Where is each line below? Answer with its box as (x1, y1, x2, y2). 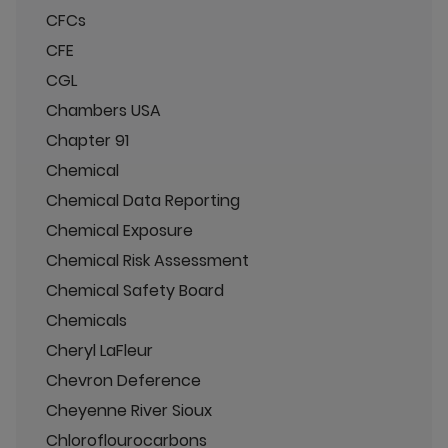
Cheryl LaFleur (46, 338, 153, 362)
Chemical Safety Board (46, 278, 224, 302)
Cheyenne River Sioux (46, 398, 212, 422)
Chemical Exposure (46, 218, 193, 242)
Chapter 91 (46, 128, 129, 152)
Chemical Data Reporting (46, 188, 240, 212)
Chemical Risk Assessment (46, 248, 249, 272)
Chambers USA (46, 98, 161, 122)
